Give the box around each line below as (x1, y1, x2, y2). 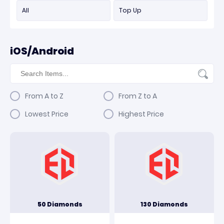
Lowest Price (25, 109, 68, 119)
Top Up (119, 6, 141, 14)
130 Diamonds (140, 200, 188, 208)
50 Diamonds (37, 200, 82, 208)
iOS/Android (10, 44, 74, 58)
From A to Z (25, 91, 63, 101)
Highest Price (118, 109, 164, 119)
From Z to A (118, 91, 157, 101)
